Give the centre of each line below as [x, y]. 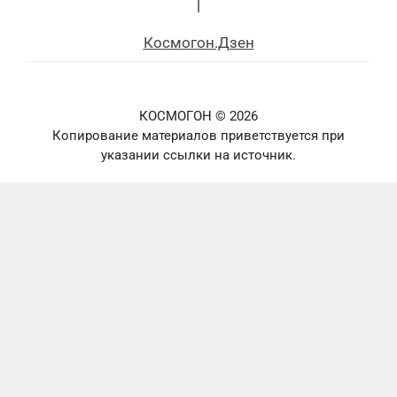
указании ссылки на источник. [198, 155]
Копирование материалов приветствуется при [198, 135]
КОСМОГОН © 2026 [198, 116]
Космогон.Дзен [198, 42]
